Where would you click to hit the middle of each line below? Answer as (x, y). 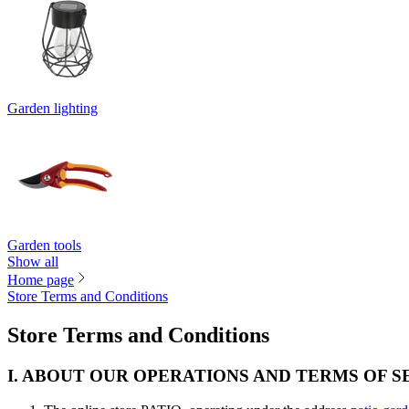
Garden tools (44, 245)
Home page (41, 279)
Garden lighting (52, 108)
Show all (33, 261)
